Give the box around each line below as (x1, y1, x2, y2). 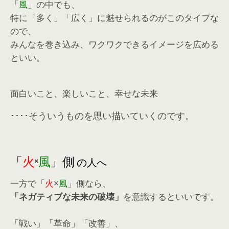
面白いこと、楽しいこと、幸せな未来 (10, 87, 158, 100)
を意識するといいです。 (123, 190, 219, 203)
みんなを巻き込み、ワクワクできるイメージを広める (10, 38, 219, 51)
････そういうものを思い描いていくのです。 (10, 109, 194, 122)
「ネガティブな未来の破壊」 (10, 190, 123, 203)
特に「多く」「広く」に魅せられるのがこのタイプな (10, 11, 219, 24)
